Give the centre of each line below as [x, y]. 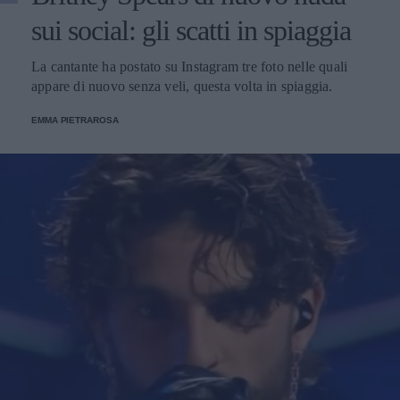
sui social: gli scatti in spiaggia [191, 30]
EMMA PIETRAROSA [75, 120]
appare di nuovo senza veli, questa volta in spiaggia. [182, 86]
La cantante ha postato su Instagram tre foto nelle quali [190, 66]
